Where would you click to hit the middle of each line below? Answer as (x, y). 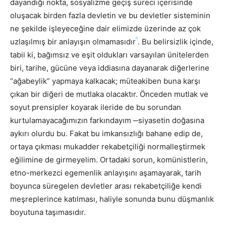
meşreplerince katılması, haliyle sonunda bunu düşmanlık (112, 199)
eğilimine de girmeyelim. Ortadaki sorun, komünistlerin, (109, 159)
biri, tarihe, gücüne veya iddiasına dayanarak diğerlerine (110, 68)
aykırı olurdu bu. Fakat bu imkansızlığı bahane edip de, (106, 133)
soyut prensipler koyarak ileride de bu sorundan (96, 107)
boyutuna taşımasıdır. (48, 212)
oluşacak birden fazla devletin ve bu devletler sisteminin (110, 15)
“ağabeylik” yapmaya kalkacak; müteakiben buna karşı (105, 81)
